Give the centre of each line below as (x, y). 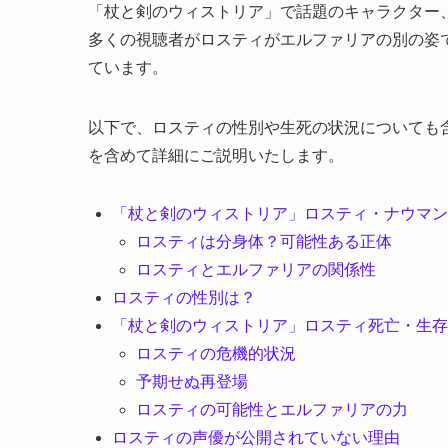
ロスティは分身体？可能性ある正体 (264, 241)
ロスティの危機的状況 (216, 353)
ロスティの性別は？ (184, 297)
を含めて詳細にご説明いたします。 (216, 155)
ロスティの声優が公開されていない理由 (256, 437)
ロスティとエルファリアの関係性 (256, 269)
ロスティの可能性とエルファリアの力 (272, 409)
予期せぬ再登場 (192, 381)
